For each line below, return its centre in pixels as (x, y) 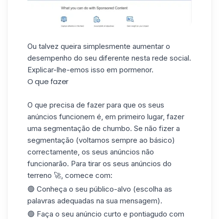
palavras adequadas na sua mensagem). (95, 200)
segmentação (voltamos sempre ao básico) (101, 140)
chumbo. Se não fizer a (140, 128)
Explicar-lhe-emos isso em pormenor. (90, 69)
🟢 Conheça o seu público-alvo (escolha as (100, 189)
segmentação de (72, 128)
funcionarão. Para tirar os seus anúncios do (99, 163)
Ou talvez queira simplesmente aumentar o (99, 46)
